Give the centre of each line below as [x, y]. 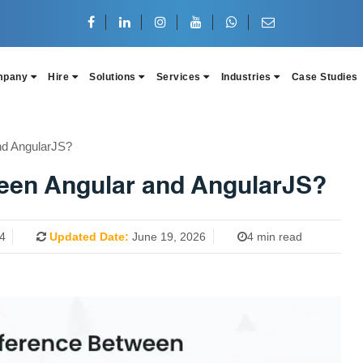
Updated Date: [90, 237]
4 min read [274, 237]
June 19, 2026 [168, 237]
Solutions [114, 77]
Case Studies [325, 77]
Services [180, 77]
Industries [248, 77]
